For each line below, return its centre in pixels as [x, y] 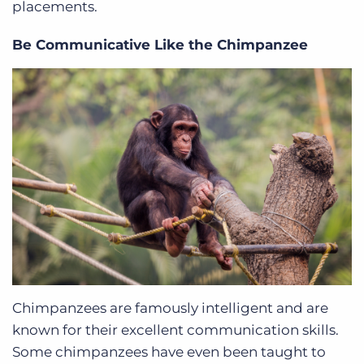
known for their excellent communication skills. [175, 329]
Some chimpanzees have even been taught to [169, 351]
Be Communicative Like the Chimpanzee [160, 45]
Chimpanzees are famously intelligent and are [170, 308]
